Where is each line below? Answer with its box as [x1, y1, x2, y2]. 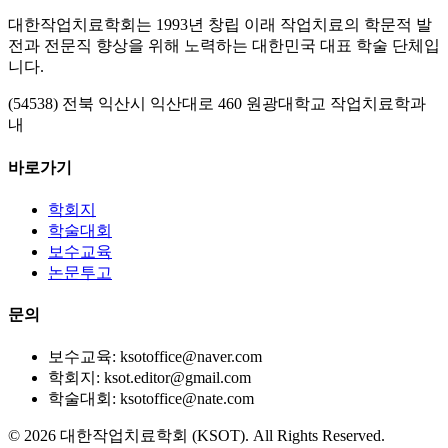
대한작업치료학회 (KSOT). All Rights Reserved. [56, 427, 385, 445]
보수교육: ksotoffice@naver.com [48, 348, 262, 366]
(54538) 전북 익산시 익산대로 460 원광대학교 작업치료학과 [8, 95, 426, 113]
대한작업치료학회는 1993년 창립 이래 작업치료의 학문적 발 [8, 16, 432, 34]
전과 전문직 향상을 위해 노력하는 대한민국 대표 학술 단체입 [8, 37, 440, 55]
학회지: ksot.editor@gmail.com [48, 369, 251, 387]
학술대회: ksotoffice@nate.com [48, 390, 254, 408]
